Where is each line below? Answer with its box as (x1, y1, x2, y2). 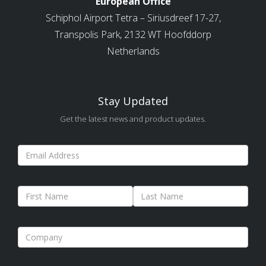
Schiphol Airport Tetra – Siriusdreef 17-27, (45, 11, 221, 24)
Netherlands (106, 45, 160, 58)
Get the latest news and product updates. (60, 113, 206, 124)
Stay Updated (98, 94, 168, 108)
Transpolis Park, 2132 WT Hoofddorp (55, 28, 211, 41)
